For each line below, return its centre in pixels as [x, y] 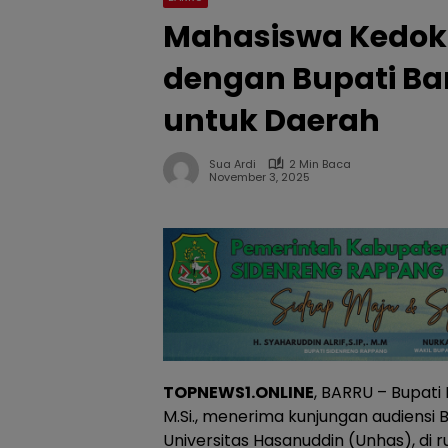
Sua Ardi [232, 163]
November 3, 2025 [259, 177]
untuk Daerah [271, 120]
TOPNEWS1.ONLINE [238, 392]
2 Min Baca [320, 163]
